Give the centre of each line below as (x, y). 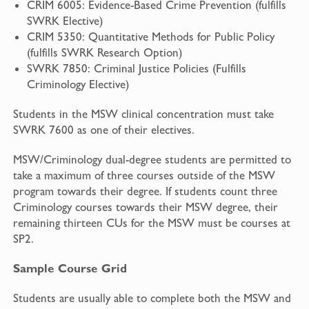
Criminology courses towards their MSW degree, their (145, 207)
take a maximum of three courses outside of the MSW (144, 176)
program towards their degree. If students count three (145, 191)
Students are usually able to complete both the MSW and (152, 298)
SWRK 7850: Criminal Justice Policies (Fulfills (136, 69)
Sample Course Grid (70, 269)
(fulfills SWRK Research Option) (104, 53)
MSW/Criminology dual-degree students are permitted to (152, 160)
